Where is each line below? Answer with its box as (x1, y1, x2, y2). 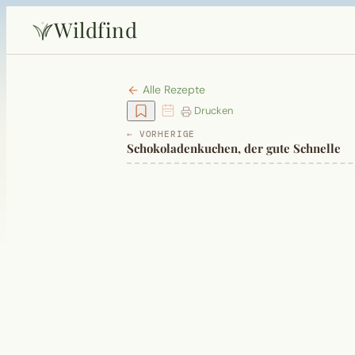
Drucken (192, 104, 233, 117)
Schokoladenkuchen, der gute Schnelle (127, 140, 341, 157)
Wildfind (54, 16, 137, 44)
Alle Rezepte (139, 82, 205, 97)
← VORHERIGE (127, 129, 196, 140)
